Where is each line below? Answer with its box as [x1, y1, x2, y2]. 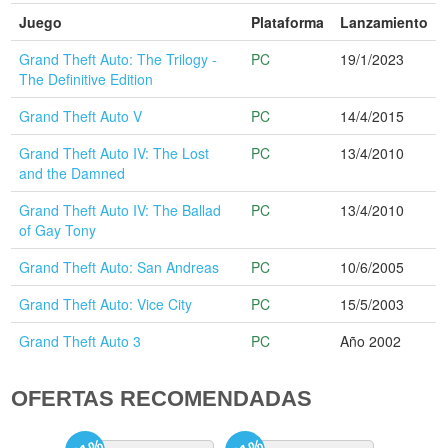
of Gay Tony [19, 219, 97, 240]
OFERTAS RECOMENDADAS [11, 385, 313, 411]
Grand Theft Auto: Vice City [19, 293, 193, 314]
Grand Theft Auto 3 [19, 330, 142, 351]
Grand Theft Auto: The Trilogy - [19, 48, 218, 69]
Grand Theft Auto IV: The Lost [19, 142, 210, 163]
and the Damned [19, 162, 126, 183]
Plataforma [251, 11, 325, 32]
